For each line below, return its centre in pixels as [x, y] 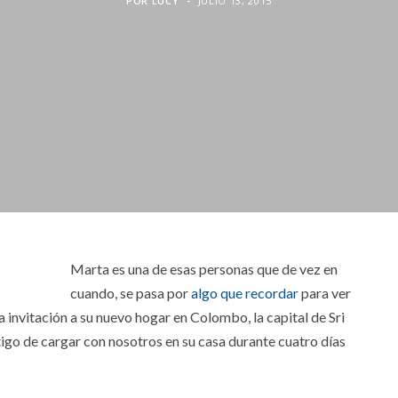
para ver [326, 293]
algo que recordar [246, 293]
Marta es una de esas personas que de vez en [204, 269]
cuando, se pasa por [131, 293]
